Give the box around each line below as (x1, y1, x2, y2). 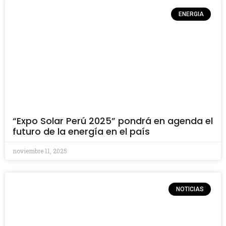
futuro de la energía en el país (13, 125, 150, 138)
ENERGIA (178, 10, 204, 18)
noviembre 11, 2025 (13, 146, 67, 155)
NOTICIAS (176, 185, 204, 193)
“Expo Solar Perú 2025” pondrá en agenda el (13, 114, 213, 127)
